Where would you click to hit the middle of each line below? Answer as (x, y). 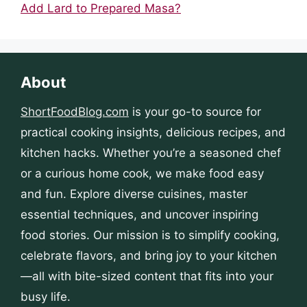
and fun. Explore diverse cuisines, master (134, 194)
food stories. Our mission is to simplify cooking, (150, 235)
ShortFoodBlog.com (75, 112)
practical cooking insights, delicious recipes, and (153, 132)
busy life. (46, 297)
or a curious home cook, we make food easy (142, 173)
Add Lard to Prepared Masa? (101, 8)
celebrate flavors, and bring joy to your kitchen (149, 256)
